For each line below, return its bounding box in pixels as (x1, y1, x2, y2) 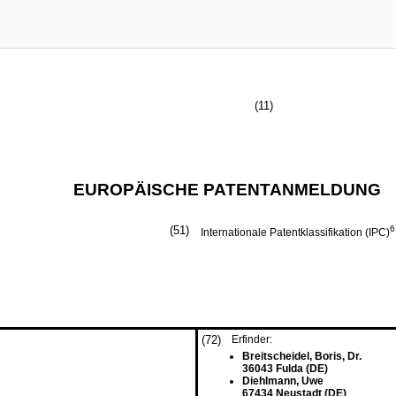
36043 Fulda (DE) (242, 362, 328, 375)
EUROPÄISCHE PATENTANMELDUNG (72, 180, 381, 199)
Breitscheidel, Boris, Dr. (242, 350, 362, 362)
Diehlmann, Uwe (242, 375, 324, 387)
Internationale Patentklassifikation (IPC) (201, 226, 390, 239)
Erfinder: (232, 333, 272, 346)
